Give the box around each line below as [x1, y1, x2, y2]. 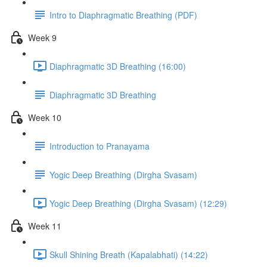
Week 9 [28, 31, 57, 44]
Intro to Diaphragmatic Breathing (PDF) [49, 8, 197, 21]
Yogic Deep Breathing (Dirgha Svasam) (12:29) [49, 197, 227, 209]
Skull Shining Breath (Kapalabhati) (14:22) [49, 248, 208, 260]
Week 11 [28, 219, 61, 232]
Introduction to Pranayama [49, 139, 150, 152]
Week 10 [28, 111, 61, 123]
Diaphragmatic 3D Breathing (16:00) [49, 60, 186, 72]
